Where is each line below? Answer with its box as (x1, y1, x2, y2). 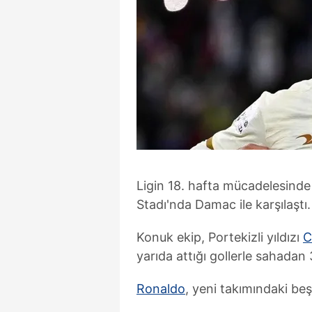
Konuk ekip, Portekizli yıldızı (136, 230, 303, 244)
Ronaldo (136, 281, 185, 296)
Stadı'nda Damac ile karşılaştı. (136, 197, 311, 212)
